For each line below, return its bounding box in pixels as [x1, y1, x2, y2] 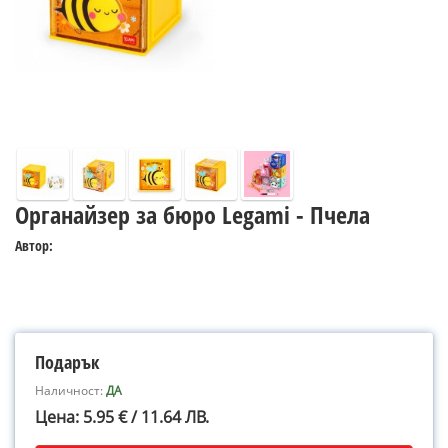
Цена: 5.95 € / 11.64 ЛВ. [35, 406, 209, 428]
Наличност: [35, 382, 106, 399]
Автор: [15, 236, 53, 255]
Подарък [35, 350, 99, 374]
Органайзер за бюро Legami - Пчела [15, 198, 370, 231]
